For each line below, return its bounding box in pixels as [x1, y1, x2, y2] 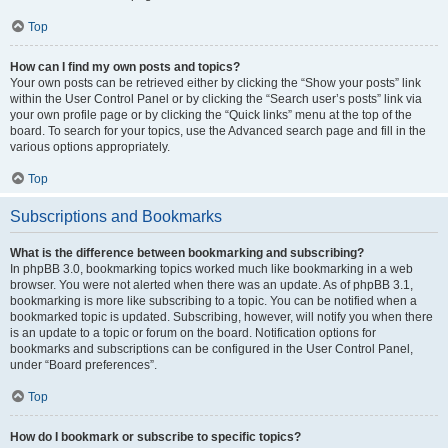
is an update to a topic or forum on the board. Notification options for [10, 326, 376, 340]
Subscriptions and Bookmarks [10, 208, 222, 225]
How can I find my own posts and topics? [10, 60, 240, 74]
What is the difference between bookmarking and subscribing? [10, 246, 364, 260]
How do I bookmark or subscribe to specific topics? [10, 430, 301, 444]
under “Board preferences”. [10, 358, 157, 372]
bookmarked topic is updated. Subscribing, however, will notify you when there [10, 310, 433, 324]
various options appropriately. [10, 140, 170, 154]
